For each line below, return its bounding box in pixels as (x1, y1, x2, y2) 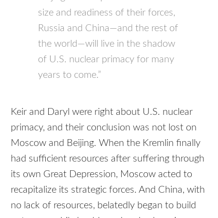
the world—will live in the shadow (38, 39, 176, 49)
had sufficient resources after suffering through (11, 154, 205, 163)
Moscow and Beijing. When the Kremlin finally (11, 138, 201, 148)
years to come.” (38, 70, 102, 80)
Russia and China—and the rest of (38, 23, 179, 34)
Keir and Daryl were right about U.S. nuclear (11, 107, 193, 117)
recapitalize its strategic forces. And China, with (11, 185, 205, 195)
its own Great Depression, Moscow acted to (11, 169, 193, 179)
